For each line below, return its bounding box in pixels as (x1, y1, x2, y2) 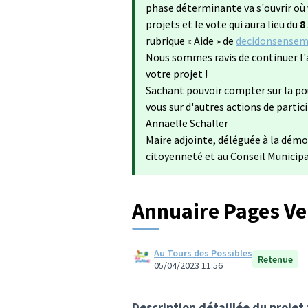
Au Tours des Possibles (154, 247, 252, 259)
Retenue (258, 253, 293, 265)
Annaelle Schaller (146, 116, 228, 130)
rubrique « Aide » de (146, 34, 236, 47)
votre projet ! (146, 67, 208, 80)
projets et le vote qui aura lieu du (146, 17, 300, 31)
